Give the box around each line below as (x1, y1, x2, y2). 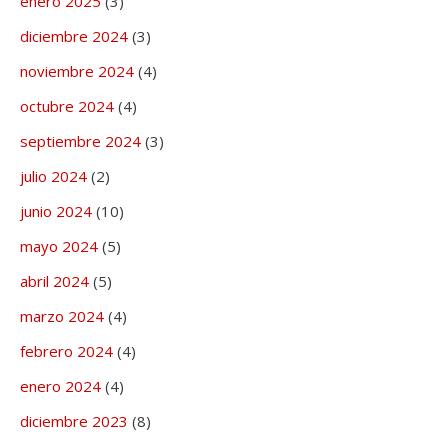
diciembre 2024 (20, 26, 128, 47)
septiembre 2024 (20, 131, 141, 152)
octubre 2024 (20, 96, 114, 117)
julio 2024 (20, 166, 87, 187)
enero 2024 (20, 376, 101, 397)
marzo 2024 (20, 306, 104, 327)
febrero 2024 (20, 341, 113, 362)
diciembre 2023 (20, 411, 128, 432)
